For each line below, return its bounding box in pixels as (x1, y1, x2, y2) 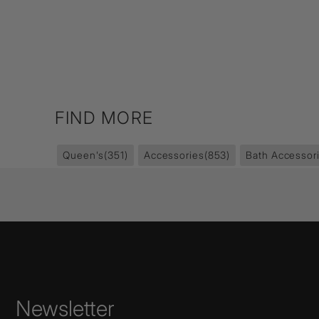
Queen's (63, 149, 105, 161)
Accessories (143, 149, 204, 161)
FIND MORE (55, 108, 154, 128)
